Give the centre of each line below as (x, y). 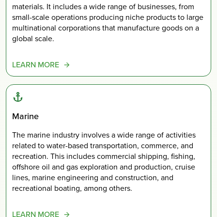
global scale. (33, 39)
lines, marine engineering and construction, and (93, 177)
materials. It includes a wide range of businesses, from (103, 7)
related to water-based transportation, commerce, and (103, 145)
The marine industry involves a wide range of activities (104, 135)
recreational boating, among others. (72, 188)
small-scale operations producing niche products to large (108, 17)
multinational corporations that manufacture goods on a (106, 28)
